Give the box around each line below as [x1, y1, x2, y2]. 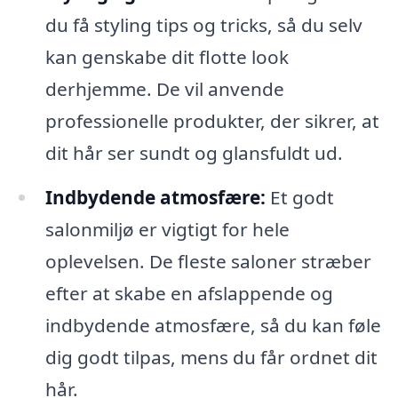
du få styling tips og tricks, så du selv [44, 12, 362, 38]
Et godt [265, 184, 334, 210]
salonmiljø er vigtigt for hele [44, 216, 290, 242]
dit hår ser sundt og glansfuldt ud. [44, 140, 343, 166]
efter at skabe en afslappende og [44, 280, 333, 306]
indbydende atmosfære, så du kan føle [44, 312, 381, 338]
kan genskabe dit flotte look [44, 44, 289, 70]
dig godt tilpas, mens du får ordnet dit [44, 344, 378, 370]
